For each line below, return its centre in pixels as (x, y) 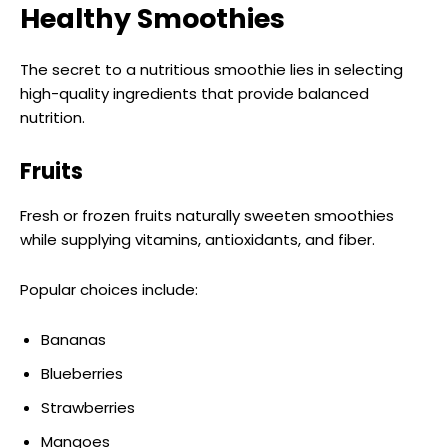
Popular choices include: (109, 289)
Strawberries (88, 407)
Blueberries (82, 373)
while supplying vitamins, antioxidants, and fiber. (197, 239)
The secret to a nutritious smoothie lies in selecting (211, 69)
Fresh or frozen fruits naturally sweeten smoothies (207, 215)
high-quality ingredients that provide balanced (194, 93)
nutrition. (52, 117)
